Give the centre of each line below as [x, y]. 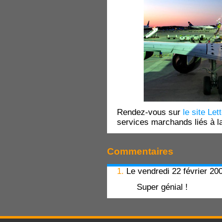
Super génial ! [162, 187]
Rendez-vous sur [150, 112]
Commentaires [140, 151]
